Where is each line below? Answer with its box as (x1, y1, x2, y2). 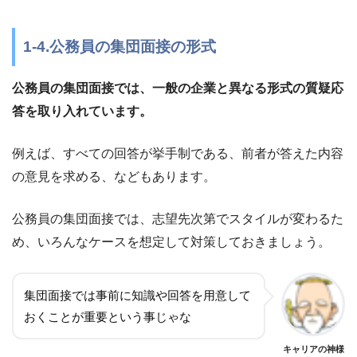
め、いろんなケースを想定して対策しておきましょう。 (12, 235, 331, 249)
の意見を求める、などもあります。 (12, 170, 216, 184)
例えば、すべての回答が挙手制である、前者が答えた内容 (12, 147, 343, 161)
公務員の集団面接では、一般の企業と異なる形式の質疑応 (12, 81, 343, 96)
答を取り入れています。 (12, 104, 152, 119)
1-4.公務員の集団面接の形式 (23, 37, 216, 55)
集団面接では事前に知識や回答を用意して (24, 288, 251, 303)
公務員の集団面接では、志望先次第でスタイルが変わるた (12, 212, 343, 226)
